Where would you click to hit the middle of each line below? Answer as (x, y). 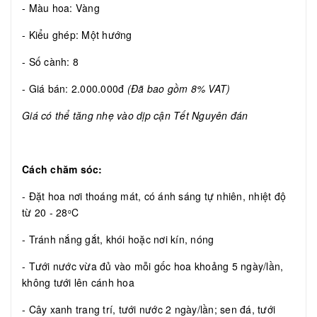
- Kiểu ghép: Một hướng (79, 35)
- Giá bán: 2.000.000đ (75, 89)
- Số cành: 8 (50, 62)
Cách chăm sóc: (62, 169)
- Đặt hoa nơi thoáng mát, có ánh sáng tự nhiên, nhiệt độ (154, 196)
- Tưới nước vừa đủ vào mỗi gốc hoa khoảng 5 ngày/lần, (153, 266)
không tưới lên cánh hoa (78, 283)
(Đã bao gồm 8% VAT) (179, 89)
